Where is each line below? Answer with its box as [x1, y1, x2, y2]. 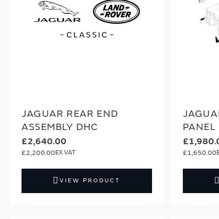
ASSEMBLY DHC [22, 120, 98, 133]
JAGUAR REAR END [22, 107, 118, 120]
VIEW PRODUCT [60, 176, 121, 184]
